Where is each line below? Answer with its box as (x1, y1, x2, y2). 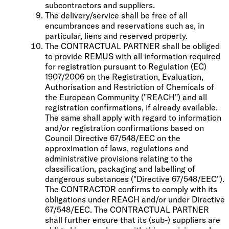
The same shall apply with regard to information (45, 112, 221, 123)
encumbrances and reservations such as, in (45, 20, 204, 31)
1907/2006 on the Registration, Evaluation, (45, 71, 203, 82)
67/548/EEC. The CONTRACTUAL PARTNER (45, 204, 209, 215)
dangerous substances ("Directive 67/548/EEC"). (45, 173, 224, 184)
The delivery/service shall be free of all (45, 10, 188, 20)
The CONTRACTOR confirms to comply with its (45, 184, 217, 194)
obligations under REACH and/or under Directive (45, 194, 225, 204)
